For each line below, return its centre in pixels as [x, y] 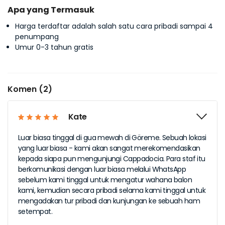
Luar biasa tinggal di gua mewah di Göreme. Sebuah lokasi [112, 138]
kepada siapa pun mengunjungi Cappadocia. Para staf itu [112, 159]
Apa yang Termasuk [51, 10]
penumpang [37, 37]
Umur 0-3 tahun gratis [54, 47]
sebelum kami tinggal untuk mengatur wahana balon [105, 180]
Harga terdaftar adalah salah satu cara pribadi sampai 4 [114, 26]
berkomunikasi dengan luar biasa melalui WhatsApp [102, 169]
